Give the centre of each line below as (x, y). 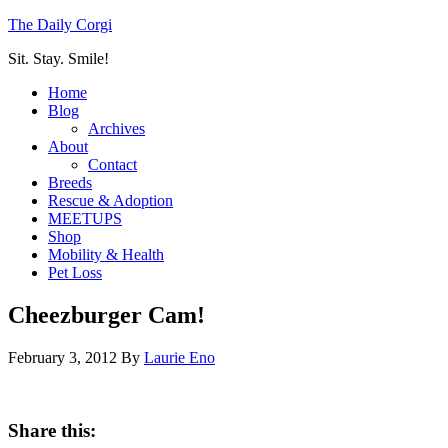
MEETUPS (85, 218)
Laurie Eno (179, 357)
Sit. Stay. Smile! (58, 58)
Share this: (52, 430)
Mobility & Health (106, 254)
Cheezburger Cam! (106, 314)
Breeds (70, 182)
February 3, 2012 (62, 357)
